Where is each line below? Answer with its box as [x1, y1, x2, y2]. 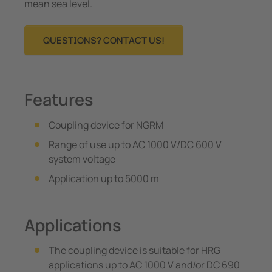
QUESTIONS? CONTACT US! [43, 34, 165, 47]
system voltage [49, 152, 115, 166]
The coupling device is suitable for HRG [49, 243, 220, 257]
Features [24, 88, 93, 111]
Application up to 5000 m [49, 171, 159, 185]
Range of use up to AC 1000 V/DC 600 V [49, 137, 222, 151]
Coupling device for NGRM [49, 118, 163, 132]
